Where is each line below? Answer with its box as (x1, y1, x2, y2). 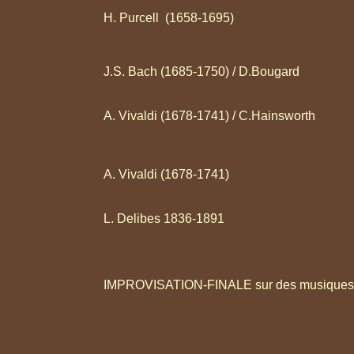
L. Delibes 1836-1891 (104, 212, 224, 225)
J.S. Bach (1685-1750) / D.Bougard (104, 65, 299, 78)
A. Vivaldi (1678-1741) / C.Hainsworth (104, 109, 315, 122)
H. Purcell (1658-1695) (104, 11, 234, 24)
